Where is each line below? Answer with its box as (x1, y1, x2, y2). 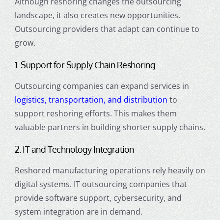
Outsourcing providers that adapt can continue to (14, 23, 199, 34)
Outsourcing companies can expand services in (14, 80, 189, 91)
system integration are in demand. (14, 206, 142, 217)
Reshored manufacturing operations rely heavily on (14, 165, 205, 176)
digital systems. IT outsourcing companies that (14, 178, 187, 190)
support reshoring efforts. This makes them (14, 108, 177, 119)
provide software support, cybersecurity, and (14, 192, 182, 203)
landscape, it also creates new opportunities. (14, 9, 180, 21)
